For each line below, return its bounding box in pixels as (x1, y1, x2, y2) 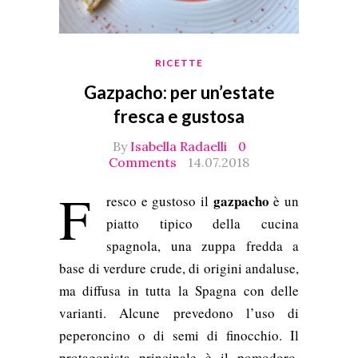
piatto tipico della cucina (106, 214, 299, 233)
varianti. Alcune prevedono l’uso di (59, 304, 299, 323)
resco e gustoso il (106, 192, 213, 211)
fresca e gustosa (113, 105, 245, 128)
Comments (109, 154, 177, 171)
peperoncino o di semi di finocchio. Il (59, 326, 299, 345)
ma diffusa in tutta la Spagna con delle (59, 281, 299, 300)
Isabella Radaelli (129, 138, 227, 155)
